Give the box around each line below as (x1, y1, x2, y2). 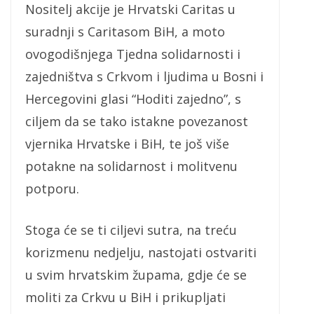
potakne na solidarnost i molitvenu (25, 157, 238, 175)
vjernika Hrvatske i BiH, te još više (25, 135, 229, 152)
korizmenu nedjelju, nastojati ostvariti (25, 243, 257, 261)
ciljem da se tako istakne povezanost (25, 112, 248, 130)
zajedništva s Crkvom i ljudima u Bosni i (25, 67, 264, 85)
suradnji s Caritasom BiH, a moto (25, 22, 225, 40)
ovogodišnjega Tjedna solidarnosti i (25, 45, 240, 62)
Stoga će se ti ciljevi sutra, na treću (25, 221, 237, 238)
